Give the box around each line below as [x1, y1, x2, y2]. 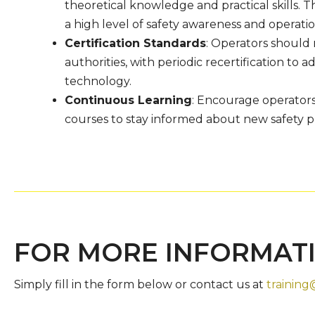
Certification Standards [64, 37, 206, 50]
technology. [64, 75, 131, 88]
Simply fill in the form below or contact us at [13, 278, 266, 291]
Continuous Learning [64, 94, 192, 107]
